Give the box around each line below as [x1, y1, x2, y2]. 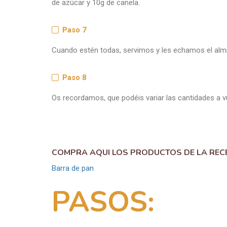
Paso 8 [62, 72, 87, 82]
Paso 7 [62, 25, 87, 34]
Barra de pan [52, 163, 94, 173]
